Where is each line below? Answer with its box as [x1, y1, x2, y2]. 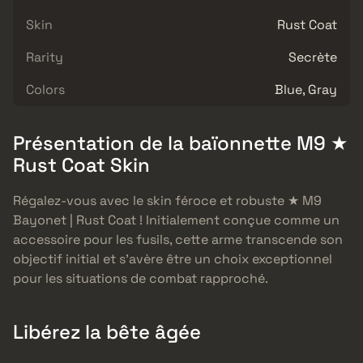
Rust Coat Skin [13, 152, 150, 177]
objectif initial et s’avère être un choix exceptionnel [13, 250, 332, 268]
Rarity [26, 48, 63, 66]
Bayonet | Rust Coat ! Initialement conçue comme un [13, 211, 340, 229]
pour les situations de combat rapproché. [13, 270, 268, 288]
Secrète [288, 48, 337, 66]
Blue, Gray [275, 80, 337, 98]
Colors [26, 80, 65, 98]
